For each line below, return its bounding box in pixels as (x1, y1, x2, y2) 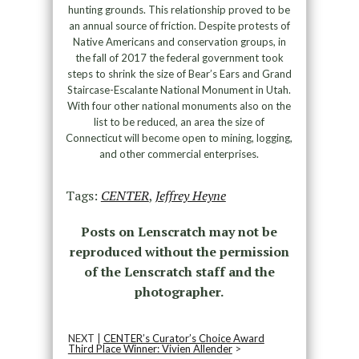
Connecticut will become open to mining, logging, (66, 131, 293, 145)
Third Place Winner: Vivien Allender (67, 342, 232, 356)
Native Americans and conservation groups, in (72, 35, 286, 49)
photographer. (135, 283, 224, 301)
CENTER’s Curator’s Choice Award (103, 332, 264, 345)
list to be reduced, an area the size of (94, 115, 265, 129)
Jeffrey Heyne (155, 187, 226, 205)
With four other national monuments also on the (67, 99, 292, 113)
